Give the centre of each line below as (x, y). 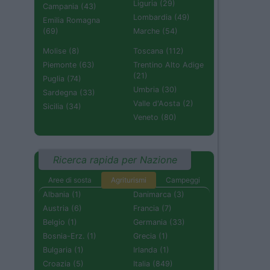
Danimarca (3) (159, 194)
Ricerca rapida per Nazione (115, 159)
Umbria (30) (155, 90)
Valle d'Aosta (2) (163, 104)
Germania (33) (159, 222)
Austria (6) (62, 208)
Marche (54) (155, 31)
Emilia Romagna (71, 20)
